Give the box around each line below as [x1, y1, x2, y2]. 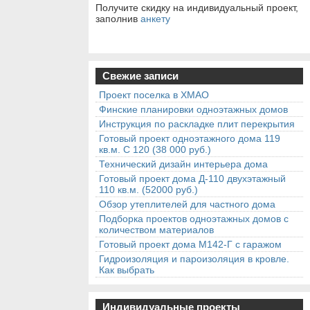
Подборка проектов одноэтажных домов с [99, 213, 289, 225]
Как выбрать [99, 264, 154, 276]
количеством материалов [99, 224, 214, 236]
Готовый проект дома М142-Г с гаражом [99, 239, 282, 250]
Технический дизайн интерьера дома [99, 158, 268, 170]
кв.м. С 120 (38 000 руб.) [99, 144, 211, 156]
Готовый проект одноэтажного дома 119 [99, 133, 280, 145]
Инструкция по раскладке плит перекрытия [99, 118, 295, 130]
